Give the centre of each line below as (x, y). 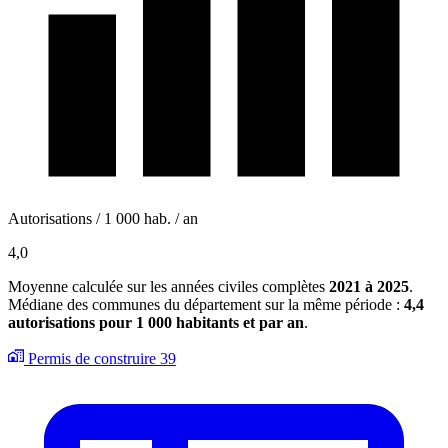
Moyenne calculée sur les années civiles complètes (168, 286)
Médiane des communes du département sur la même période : (206, 304)
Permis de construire (92, 358)
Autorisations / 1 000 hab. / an (103, 218)
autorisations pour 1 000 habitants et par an (156, 322)
